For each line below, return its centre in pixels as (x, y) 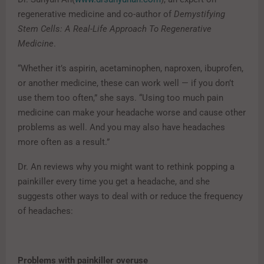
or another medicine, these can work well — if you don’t (126, 83)
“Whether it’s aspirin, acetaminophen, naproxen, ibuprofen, (131, 69)
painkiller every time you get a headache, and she (114, 182)
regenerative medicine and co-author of (96, 14)
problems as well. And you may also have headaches (121, 128)
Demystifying (199, 14)
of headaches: (45, 211)
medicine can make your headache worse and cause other (132, 113)
